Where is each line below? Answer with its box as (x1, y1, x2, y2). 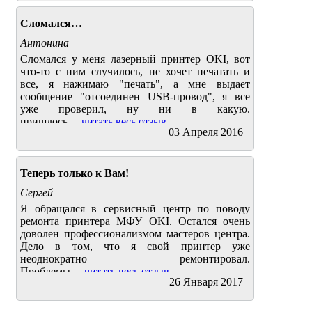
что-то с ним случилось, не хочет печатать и (20, 65, 250, 78)
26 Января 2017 (169, 276, 243, 288)
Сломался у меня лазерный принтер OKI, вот (20, 53, 250, 65)
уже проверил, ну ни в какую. (20, 103, 250, 116)
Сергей (20, 187, 53, 199)
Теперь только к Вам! (20, 167, 129, 180)
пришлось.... (20, 116, 81, 128)
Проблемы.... (20, 265, 84, 278)
